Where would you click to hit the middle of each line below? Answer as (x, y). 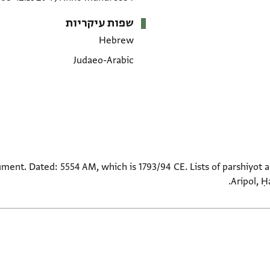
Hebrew (116, 41)
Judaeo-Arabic (103, 60)
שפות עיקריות (99, 24)
